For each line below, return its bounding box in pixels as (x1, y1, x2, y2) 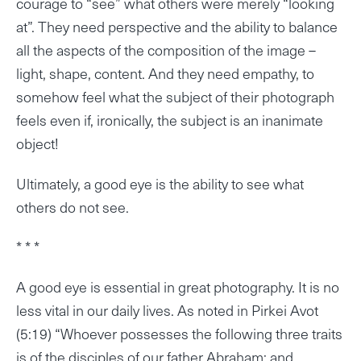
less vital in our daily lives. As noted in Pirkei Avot (16, 299, 318, 322)
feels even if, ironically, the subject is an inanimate (16, 109, 323, 131)
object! (16, 132, 59, 155)
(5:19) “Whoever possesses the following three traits (16, 322, 342, 345)
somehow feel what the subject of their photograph (16, 85, 334, 108)
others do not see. (16, 195, 129, 218)
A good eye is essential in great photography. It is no (16, 276, 339, 298)
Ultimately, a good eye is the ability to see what (16, 172, 304, 194)
